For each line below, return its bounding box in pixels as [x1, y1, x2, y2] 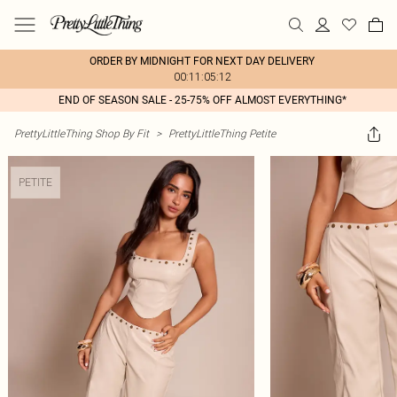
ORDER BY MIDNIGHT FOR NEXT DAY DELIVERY [90, 55, 315, 67]
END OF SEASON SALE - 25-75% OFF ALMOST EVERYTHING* [58, 94, 346, 106]
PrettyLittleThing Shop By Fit [14, 127, 149, 140]
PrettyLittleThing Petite [168, 127, 276, 140]
